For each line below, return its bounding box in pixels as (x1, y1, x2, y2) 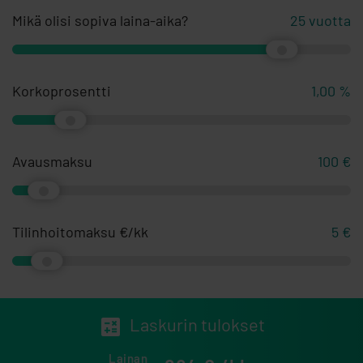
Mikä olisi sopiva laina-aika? (12, 11, 188, 29)
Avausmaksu (12, 152, 92, 170)
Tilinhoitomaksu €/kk (12, 223, 148, 241)
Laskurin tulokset (130, 314, 265, 335)
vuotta (309, 11, 351, 29)
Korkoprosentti (12, 82, 111, 100)
